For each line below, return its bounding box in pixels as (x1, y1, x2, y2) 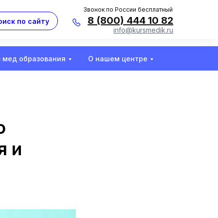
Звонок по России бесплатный (83, 6, 173, 13)
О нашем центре (88, 54, 147, 63)
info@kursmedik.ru (113, 26, 173, 34)
